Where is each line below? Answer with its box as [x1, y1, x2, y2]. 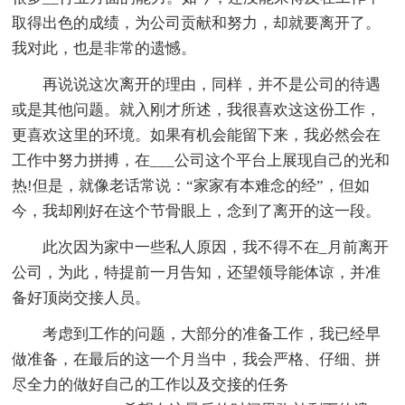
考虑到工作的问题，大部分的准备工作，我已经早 [42, 325, 381, 344]
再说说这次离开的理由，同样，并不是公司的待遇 [42, 76, 381, 94]
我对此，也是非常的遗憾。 [12, 40, 197, 58]
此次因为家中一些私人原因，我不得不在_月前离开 [42, 239, 390, 257]
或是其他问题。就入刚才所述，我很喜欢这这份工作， [12, 101, 381, 119]
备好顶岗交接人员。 [12, 289, 151, 307]
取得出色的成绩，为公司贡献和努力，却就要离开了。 [12, 14, 381, 33]
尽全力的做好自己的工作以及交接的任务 [12, 376, 289, 394]
